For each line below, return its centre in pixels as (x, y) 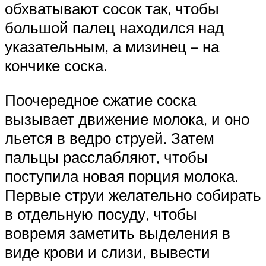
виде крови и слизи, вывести (107, 251)
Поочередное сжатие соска (100, 99)
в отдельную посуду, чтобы (101, 213)
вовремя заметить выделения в (118, 232)
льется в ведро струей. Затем (110, 137)
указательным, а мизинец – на (112, 47)
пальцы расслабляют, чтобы (106, 156)
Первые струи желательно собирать (133, 194)
